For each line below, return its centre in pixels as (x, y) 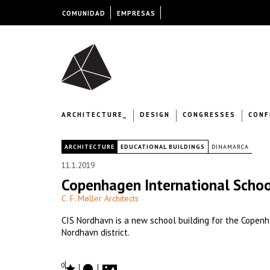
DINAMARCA (230, 147)
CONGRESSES (209, 115)
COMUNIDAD (83, 13)
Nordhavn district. (96, 232)
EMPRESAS (136, 13)
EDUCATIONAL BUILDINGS (163, 147)
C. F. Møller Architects (100, 198)
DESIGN (155, 115)
